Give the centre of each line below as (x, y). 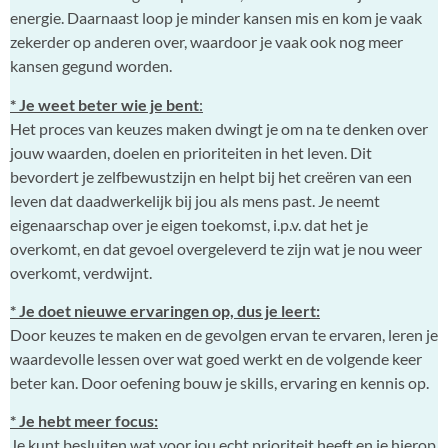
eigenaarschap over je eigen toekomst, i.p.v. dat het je (189, 224)
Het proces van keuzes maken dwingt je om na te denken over (219, 128)
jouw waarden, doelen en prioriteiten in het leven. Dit (191, 152)
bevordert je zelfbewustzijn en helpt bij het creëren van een (211, 176)
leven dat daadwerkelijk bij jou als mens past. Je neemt (195, 200)
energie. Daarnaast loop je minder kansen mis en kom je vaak (216, 18)
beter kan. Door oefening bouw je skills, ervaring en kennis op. (219, 382)
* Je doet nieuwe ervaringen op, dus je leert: (165, 310)
